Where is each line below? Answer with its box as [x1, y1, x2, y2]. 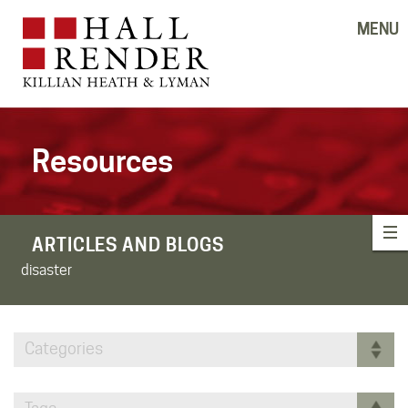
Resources [32, 142, 173, 179]
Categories [25, 338, 103, 358]
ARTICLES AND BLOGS [32, 233, 225, 256]
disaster [21, 260, 72, 279]
